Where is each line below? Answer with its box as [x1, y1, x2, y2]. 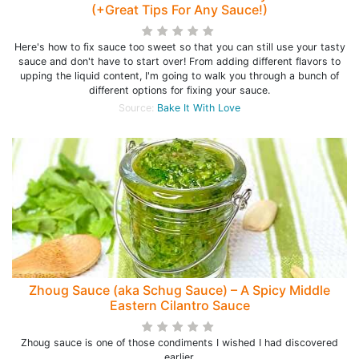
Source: [119, 102, 157, 114]
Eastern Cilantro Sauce [109, 297, 250, 313]
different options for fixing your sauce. [89, 84, 270, 96]
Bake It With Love [157, 102, 240, 114]
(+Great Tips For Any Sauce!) [91, 2, 268, 18]
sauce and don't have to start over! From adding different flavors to [18, 55, 341, 67]
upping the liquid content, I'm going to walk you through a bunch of [20, 70, 339, 82]
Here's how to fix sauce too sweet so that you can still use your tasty [14, 41, 345, 53]
